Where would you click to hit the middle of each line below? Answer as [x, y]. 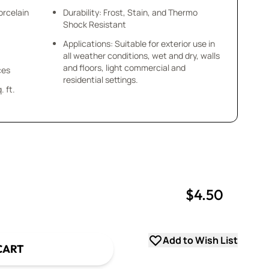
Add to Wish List [200, 240]
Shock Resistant [94, 24]
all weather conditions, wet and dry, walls [141, 56]
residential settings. [100, 80]
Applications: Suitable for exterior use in [139, 44]
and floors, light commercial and [124, 68]
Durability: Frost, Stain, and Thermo [130, 12]
